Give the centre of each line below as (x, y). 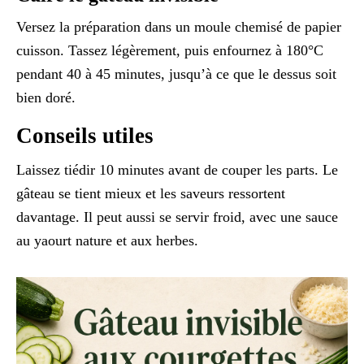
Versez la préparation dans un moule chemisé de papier (179, 27)
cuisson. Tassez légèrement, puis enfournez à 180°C (170, 50)
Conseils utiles (85, 136)
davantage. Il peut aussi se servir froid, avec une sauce (177, 217)
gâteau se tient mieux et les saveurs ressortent (151, 193)
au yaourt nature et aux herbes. (107, 240)
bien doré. (46, 97)
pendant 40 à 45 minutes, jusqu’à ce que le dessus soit (176, 74)
